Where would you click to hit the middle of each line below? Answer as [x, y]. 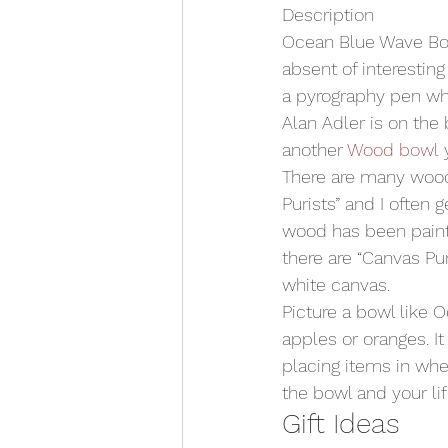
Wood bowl [393, 150]
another [314, 150]
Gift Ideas [341, 424]
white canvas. [336, 285]
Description [328, 15]
